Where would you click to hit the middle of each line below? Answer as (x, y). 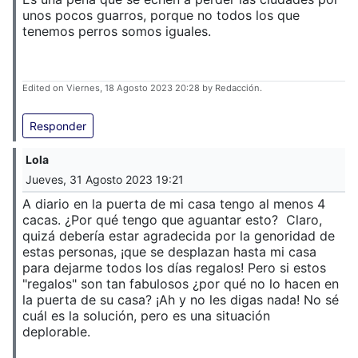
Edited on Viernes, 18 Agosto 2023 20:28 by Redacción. (142, 88)
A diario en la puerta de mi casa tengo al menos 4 (174, 204)
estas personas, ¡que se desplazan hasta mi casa (169, 252)
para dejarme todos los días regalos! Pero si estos (174, 268)
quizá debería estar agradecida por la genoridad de (179, 236)
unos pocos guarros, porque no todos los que (161, 16)
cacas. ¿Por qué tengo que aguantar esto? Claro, (172, 220)
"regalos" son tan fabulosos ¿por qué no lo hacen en (181, 284)
